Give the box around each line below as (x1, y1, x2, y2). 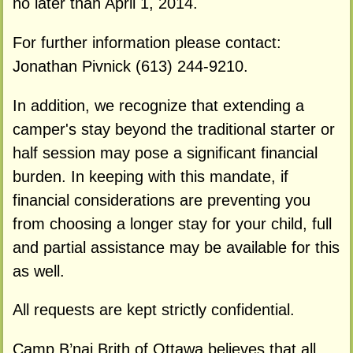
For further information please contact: (12, 33, 281, 51)
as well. (12, 262, 65, 280)
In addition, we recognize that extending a (12, 96, 304, 114)
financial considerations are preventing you (12, 191, 310, 209)
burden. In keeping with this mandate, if (12, 167, 288, 185)
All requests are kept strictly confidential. (12, 301, 295, 319)
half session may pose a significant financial (12, 143, 318, 162)
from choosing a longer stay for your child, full (12, 214, 332, 232)
